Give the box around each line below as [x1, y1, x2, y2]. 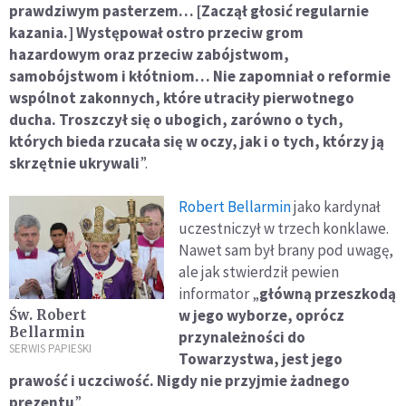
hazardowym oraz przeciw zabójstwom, [9, 43, 289, 64]
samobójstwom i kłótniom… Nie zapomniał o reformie [9, 65, 391, 86]
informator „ [179, 283, 260, 304]
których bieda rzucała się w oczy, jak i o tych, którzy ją [9, 130, 384, 151]
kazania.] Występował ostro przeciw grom [9, 22, 304, 43]
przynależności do [179, 326, 306, 347]
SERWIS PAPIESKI [9, 340, 92, 356]
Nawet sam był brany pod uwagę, [179, 239, 394, 260]
